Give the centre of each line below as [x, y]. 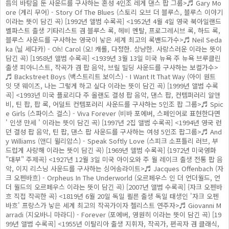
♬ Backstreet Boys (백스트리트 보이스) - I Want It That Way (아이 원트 [111, 76]
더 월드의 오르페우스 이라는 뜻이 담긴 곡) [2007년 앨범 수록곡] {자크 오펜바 [114, 187]
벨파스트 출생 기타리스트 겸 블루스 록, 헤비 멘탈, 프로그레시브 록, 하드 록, [113, 30]
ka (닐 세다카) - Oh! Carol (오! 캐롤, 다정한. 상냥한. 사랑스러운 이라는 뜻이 [114, 49]
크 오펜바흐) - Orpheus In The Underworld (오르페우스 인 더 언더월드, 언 [113, 178]
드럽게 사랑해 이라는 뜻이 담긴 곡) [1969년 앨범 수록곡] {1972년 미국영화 [111, 150]
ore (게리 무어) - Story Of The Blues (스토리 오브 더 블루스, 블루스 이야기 [114, 12]
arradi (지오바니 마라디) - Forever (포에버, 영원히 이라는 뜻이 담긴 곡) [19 [113, 214]
